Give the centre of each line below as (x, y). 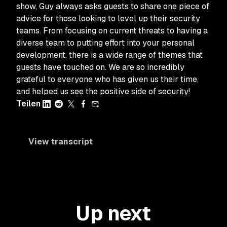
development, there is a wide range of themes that (109, 55)
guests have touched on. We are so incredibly (100, 67)
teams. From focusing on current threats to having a (112, 31)
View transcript (61, 142)
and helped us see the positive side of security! (103, 91)
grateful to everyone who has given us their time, (107, 79)
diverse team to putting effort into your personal (105, 43)
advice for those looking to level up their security (108, 18)
